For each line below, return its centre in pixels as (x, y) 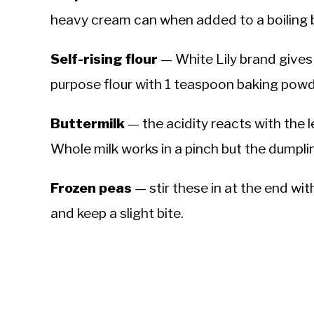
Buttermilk (88, 123)
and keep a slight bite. (117, 213)
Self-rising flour (104, 59)
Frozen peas (91, 187)
